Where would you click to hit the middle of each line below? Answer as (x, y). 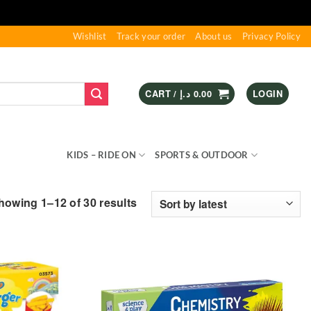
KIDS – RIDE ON (102, 155)
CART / (163, 94)
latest (151, 239)
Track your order (151, 36)
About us (214, 36)
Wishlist (90, 36)
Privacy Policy (271, 36)
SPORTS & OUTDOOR (202, 155)
